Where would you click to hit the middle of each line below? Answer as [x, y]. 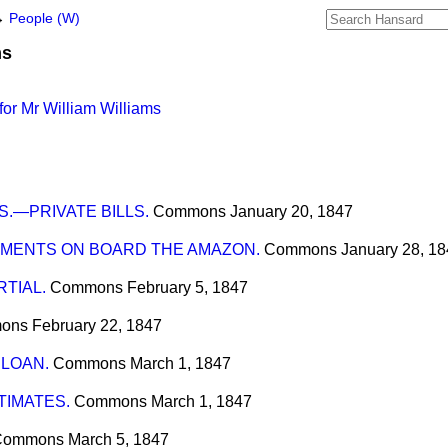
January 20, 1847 [291, 212]
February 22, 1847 [97, 326]
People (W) [44, 18]
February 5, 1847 [187, 288]
